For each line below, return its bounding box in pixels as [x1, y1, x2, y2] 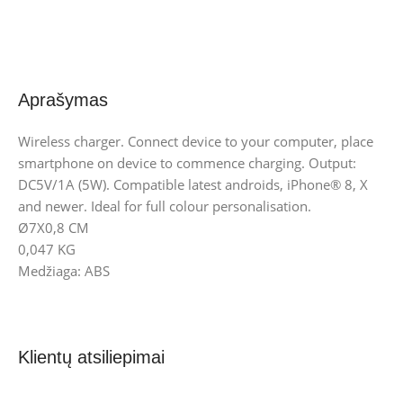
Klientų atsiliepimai [18, 347, 165, 368]
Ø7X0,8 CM [18, 219, 89, 237]
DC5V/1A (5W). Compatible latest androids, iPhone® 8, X [18, 175, 368, 194]
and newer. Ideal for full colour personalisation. [18, 197, 311, 216]
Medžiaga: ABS [18, 262, 110, 281]
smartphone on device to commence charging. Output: [18, 154, 356, 173]
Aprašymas [18, 90, 108, 111]
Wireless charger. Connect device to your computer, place [18, 132, 373, 151]
